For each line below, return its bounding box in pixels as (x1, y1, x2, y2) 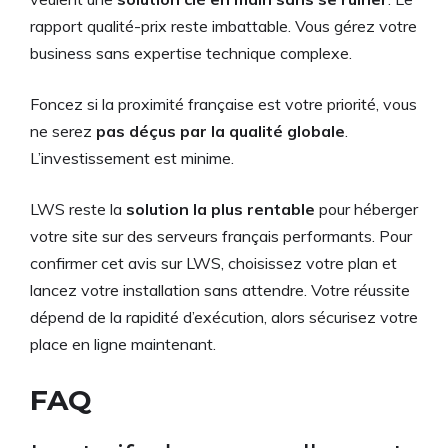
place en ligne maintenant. (30, 333, 216, 354)
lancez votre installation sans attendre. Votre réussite (30, 279, 410, 300)
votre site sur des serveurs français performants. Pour (30, 225, 412, 246)
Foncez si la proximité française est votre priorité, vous (30, 93, 417, 114)
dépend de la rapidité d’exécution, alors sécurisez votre (30, 306, 418, 327)
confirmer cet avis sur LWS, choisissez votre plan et (30, 252, 397, 273)
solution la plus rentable (126, 198, 315, 219)
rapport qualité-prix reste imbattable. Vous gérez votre (30, 15, 417, 36)
